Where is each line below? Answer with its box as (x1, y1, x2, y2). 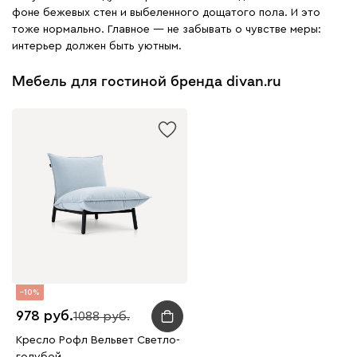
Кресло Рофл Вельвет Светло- (16, 334, 180, 346)
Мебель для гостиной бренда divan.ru (12, 73, 281, 88)
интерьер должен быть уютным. (12, 40, 182, 52)
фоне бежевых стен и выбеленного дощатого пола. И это (12, 6, 320, 18)
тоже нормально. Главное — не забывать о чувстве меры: (12, 23, 321, 35)
